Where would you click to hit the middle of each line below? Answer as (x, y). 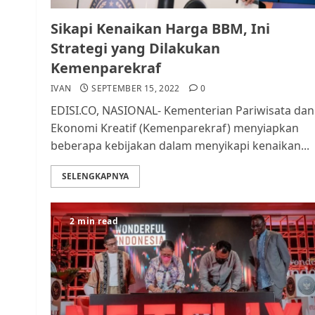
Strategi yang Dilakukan (135, 48)
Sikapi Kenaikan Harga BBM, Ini (160, 28)
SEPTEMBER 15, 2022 (136, 88)
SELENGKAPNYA (95, 176)
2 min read (94, 221)
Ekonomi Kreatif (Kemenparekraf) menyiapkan (175, 128)
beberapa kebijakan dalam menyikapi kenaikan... (180, 146)
